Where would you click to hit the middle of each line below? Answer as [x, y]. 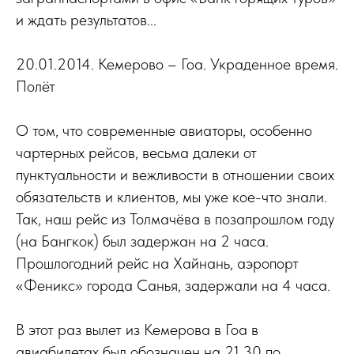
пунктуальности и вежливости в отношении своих [175, 175]
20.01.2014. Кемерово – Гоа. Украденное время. [177, 64]
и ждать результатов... [86, 20]
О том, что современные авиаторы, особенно [164, 130]
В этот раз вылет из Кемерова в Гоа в [137, 330]
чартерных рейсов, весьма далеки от [136, 153]
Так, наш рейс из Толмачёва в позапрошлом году [175, 219]
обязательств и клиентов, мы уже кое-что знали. [171, 197]
